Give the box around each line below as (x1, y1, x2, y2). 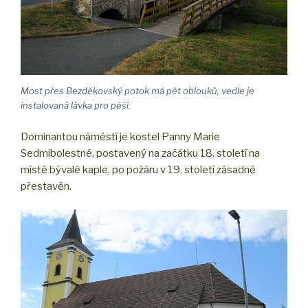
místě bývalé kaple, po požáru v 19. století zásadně (21, 163, 256, 176)
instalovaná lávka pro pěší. (21, 100, 131, 111)
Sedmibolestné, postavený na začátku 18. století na (21, 146, 260, 159)
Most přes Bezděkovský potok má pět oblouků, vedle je (21, 85, 254, 97)
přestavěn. (21, 179, 71, 192)
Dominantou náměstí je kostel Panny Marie (21, 130, 220, 143)
